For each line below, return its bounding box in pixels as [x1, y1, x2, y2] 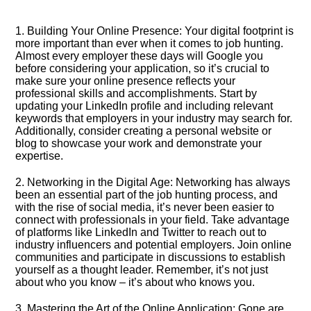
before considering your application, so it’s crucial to [15, 62, 270, 74]
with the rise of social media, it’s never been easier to [15, 201, 275, 213]
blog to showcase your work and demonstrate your [15, 137, 262, 149]
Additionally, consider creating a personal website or [15, 125, 272, 137]
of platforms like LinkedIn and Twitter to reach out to [15, 226, 267, 238]
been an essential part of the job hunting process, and [15, 189, 278, 201]
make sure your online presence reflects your [15, 75, 236, 87]
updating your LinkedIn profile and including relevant [15, 100, 274, 112]
